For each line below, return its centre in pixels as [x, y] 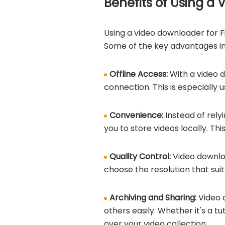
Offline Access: [140, 74]
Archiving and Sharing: [154, 198]
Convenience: [137, 115]
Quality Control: [141, 156]
